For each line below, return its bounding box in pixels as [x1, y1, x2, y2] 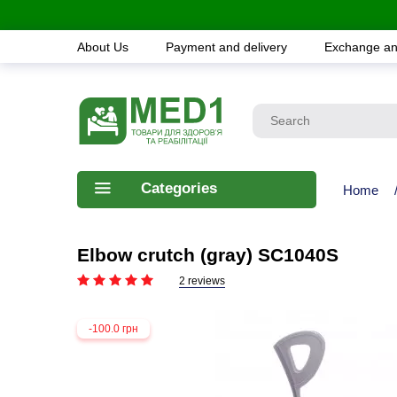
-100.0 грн [89, 323, 138, 335]
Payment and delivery [166, 39, 291, 54]
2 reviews [179, 275, 225, 287]
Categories [141, 180, 217, 197]
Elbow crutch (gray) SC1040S [77, 244, 339, 265]
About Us [77, 39, 132, 54]
